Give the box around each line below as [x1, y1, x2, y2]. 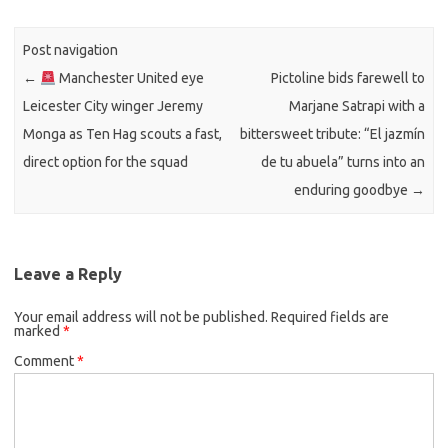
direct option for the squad [23, 154, 189, 171]
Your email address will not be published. [14, 308, 268, 325]
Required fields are [271, 308, 389, 325]
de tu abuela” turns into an [260, 154, 425, 171]
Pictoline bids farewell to [270, 70, 425, 87]
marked [14, 322, 63, 339]
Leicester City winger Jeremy [23, 98, 204, 115]
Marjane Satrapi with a [288, 98, 425, 115]
